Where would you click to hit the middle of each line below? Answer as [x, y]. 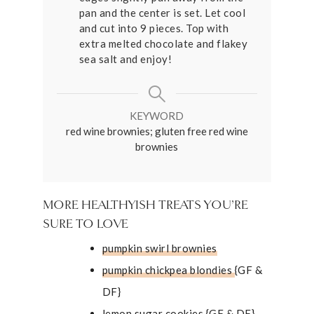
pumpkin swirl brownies [159, 248]
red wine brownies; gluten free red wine [157, 131]
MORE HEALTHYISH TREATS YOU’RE [145, 206]
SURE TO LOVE [85, 225]
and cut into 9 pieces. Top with [154, 28]
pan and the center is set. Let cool [162, 13]
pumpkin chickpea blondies [168, 269]
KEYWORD [157, 116]
